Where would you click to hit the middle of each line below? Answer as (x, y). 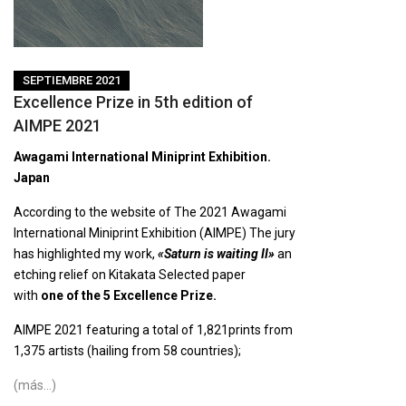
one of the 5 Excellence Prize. (129, 296)
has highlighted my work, (86, 254)
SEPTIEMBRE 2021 (72, 81)
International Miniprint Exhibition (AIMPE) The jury (155, 233)
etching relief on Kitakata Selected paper (130, 275)
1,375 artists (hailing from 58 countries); (127, 351)
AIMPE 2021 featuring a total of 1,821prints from (153, 330)
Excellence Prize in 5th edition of (133, 102)
